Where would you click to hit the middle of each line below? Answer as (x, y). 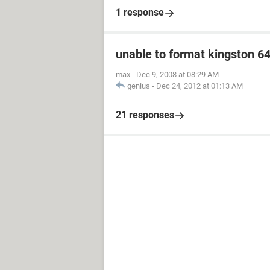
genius (139, 86)
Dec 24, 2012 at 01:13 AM (199, 86)
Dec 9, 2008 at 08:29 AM (177, 74)
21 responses (145, 115)
